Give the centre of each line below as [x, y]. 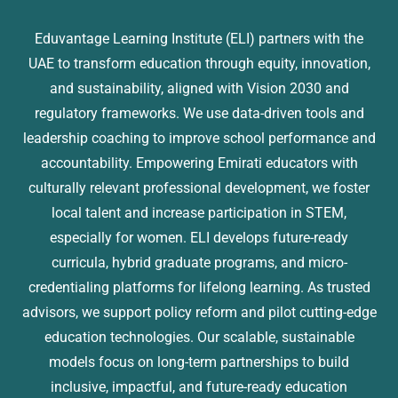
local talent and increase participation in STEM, [199, 213]
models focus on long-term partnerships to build [199, 362]
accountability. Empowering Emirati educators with [199, 163]
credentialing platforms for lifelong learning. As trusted [199, 288]
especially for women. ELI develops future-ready [199, 238]
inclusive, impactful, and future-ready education [199, 387]
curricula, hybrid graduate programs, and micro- [199, 263]
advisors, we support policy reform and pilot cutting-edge [199, 313]
